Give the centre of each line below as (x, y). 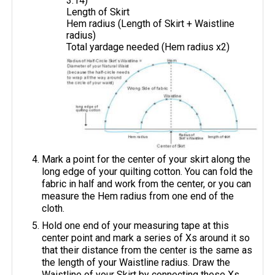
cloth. (53, 208)
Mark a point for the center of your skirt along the (146, 159)
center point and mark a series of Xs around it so (146, 238)
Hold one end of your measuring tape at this (136, 225)
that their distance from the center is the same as (147, 250)
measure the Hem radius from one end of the (138, 196)
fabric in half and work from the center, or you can (147, 184)
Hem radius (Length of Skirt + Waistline (151, 24)
